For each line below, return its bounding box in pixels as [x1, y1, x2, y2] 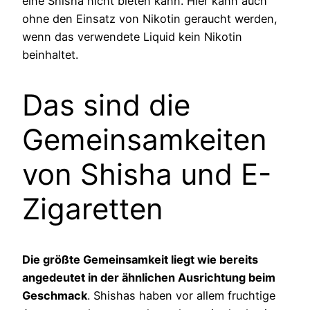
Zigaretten [22, 190, 163, 226]
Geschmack [22, 288, 87, 302]
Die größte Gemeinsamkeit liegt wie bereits [22, 252, 258, 266]
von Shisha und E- [22, 156, 271, 192]
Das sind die [22, 86, 190, 122]
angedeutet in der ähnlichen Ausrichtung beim [22, 270, 275, 284]
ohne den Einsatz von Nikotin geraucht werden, [22, 11, 277, 26]
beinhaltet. [22, 47, 78, 62]
